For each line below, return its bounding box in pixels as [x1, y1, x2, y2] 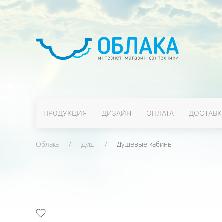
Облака [36, 139, 59, 149]
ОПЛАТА [146, 109, 174, 117]
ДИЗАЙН [102, 109, 131, 117]
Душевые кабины [117, 139, 173, 149]
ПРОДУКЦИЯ [43, 109, 87, 117]
